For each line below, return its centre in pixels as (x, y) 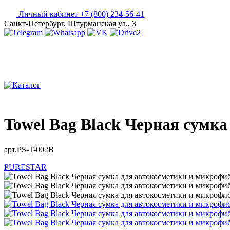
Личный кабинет (48, 14)
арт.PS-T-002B (29, 149)
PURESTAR (25, 167)
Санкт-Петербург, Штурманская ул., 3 (70, 23)
